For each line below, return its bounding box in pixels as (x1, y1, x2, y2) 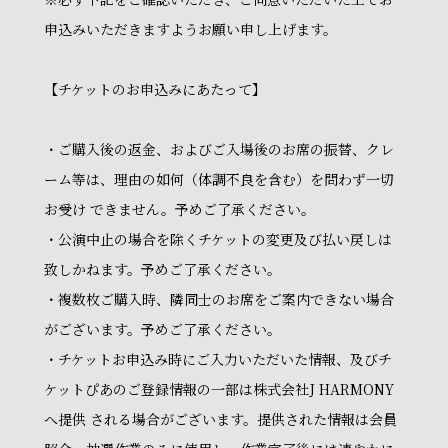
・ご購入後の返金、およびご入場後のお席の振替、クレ (44, 139, 394, 159)
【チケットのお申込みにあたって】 (44, 79, 266, 99)
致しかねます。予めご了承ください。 (44, 259, 281, 279)
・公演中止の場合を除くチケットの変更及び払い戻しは (44, 229, 392, 249)
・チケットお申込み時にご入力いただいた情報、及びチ (44, 349, 392, 369)
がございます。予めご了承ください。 (44, 319, 281, 339)
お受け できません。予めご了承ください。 (44, 199, 315, 219)
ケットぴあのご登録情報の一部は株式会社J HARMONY (44, 379, 394, 399)
